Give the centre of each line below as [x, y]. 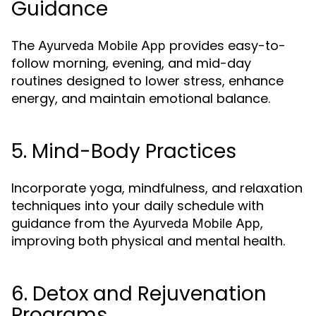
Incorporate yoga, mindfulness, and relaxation [157, 188]
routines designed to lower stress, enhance [147, 81]
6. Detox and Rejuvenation [139, 294]
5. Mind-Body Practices [124, 151]
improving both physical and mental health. [148, 241]
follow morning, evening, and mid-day [131, 63]
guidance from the [72, 223]
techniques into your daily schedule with [138, 206]
